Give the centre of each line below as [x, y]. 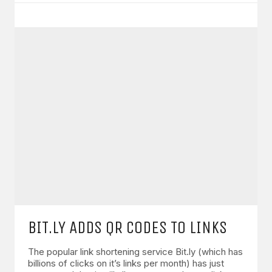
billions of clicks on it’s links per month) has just [126, 263]
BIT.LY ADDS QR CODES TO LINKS [127, 227]
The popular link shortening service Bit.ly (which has [135, 251]
